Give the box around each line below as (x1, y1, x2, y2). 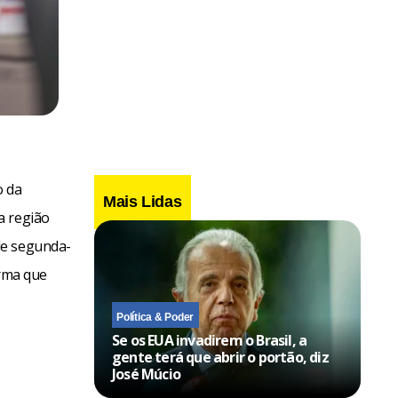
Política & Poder (116, 310, 195, 323)
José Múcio (112, 363, 180, 384)
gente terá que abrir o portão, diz (112, 346, 329, 367)
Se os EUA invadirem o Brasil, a (112, 330, 307, 350)
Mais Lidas (103, 192, 182, 211)
